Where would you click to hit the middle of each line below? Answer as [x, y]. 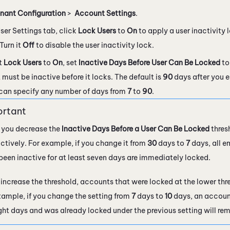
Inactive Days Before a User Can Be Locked [136, 129]
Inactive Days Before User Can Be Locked [149, 62]
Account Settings [105, 13]
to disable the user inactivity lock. [94, 45]
